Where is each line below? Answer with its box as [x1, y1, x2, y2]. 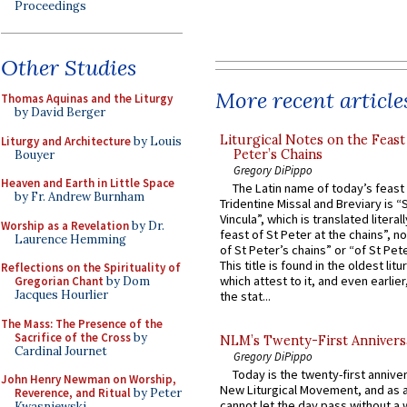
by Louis [131, 133, 182, 149]
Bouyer [15, 146, 55, 163]
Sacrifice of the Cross [15, 329, 131, 345]
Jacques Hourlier [15, 287, 108, 303]
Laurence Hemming [15, 231, 126, 247]
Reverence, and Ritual [15, 385, 131, 401]
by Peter [131, 385, 182, 401]
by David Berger [15, 104, 105, 120]
